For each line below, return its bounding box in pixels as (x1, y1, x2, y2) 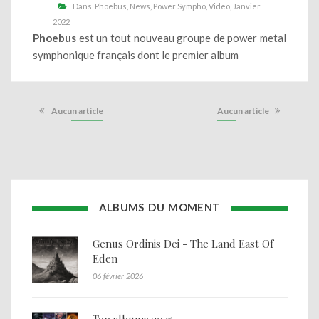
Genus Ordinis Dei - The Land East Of (92, 236, 273, 251)
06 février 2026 (92, 271, 143, 281)
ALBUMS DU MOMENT (98, 201, 221, 214)
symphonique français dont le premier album (33, 48, 239, 61)
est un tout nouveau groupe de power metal (76, 31, 286, 44)
